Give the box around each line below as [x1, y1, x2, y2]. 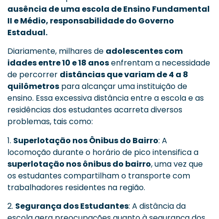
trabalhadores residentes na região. [7, 181, 145, 193]
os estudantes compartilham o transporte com [7, 170, 190, 181]
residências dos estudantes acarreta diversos [7, 104, 182, 116]
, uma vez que [151, 158, 203, 170]
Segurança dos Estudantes [15, 200, 129, 212]
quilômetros [7, 81, 59, 92]
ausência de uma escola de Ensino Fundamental [7, 3, 210, 15]
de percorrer [7, 69, 60, 81]
